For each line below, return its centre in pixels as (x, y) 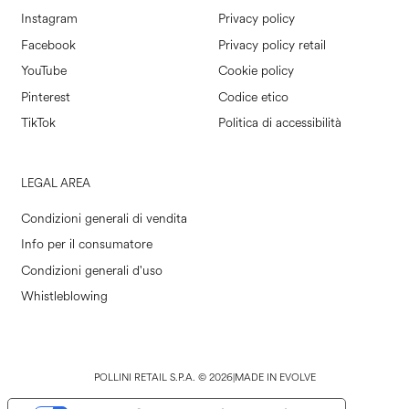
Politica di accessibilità (280, 123)
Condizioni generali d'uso (91, 270)
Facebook (48, 45)
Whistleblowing (64, 297)
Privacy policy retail (272, 45)
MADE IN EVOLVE (275, 377)
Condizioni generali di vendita (104, 218)
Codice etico (253, 97)
